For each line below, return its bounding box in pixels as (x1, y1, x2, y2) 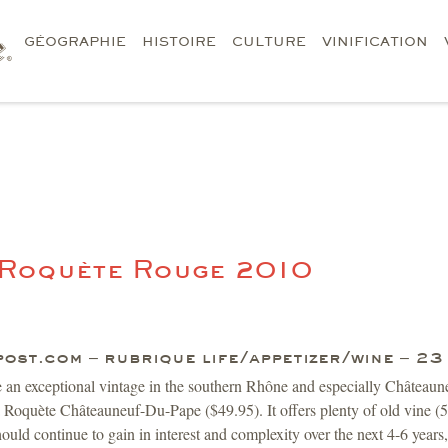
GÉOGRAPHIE (24, 33, 126, 50)
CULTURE (232, 33, 306, 50)
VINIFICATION (322, 33, 428, 50)
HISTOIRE (142, 33, 216, 50)
